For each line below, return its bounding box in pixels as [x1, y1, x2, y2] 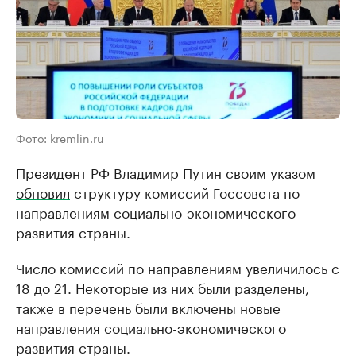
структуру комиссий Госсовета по [70, 180, 300, 202]
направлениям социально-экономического [16, 200, 296, 222]
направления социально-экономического [16, 315, 286, 337]
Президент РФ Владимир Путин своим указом [16, 161, 315, 182]
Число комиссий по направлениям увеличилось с [16, 256, 339, 277]
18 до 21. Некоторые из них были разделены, [16, 276, 309, 297]
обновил [16, 180, 70, 202]
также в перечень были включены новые [16, 296, 281, 317]
